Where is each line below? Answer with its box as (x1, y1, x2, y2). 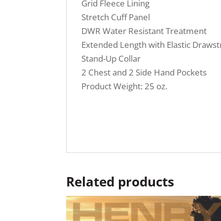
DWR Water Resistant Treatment (81, 25, 207, 37)
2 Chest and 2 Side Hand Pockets (81, 67, 207, 78)
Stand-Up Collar (81, 53, 141, 65)
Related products (66, 173, 175, 191)
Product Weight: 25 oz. (81, 80, 168, 92)
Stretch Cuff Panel (81, 11, 150, 23)
